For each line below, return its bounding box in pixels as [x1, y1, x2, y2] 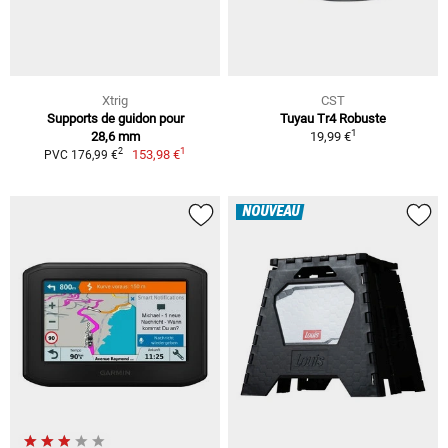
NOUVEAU [242, 203, 299, 220]
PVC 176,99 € [43, 147, 118, 162]
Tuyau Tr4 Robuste [280, 110, 386, 126]
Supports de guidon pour [46, 110, 184, 126]
